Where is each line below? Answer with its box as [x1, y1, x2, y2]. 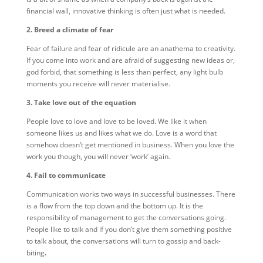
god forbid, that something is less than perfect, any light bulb [26, 67, 223, 77]
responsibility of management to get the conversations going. [26, 213, 226, 222]
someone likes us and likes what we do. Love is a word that [26, 128, 217, 138]
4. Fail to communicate [26, 170, 106, 180]
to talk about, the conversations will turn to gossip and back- [26, 236, 221, 246]
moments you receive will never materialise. [26, 79, 170, 89]
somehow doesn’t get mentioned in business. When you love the [26, 140, 234, 150]
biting [26, 248, 45, 258]
